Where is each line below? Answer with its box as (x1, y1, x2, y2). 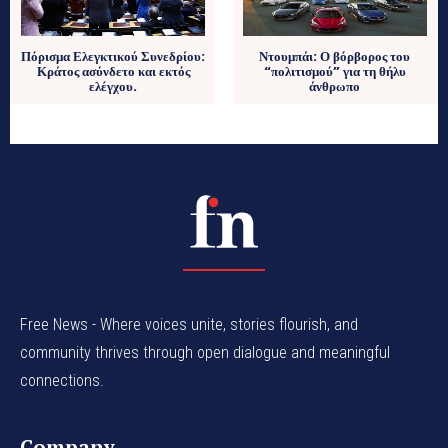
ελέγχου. (89, 77, 138, 97)
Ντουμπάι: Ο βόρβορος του (259, 47, 411, 67)
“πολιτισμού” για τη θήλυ (263, 62, 406, 82)
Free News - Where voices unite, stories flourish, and (20, 314, 358, 334)
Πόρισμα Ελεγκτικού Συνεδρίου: (21, 47, 206, 67)
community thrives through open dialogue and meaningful (20, 342, 390, 362)
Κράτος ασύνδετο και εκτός (36, 62, 190, 82)
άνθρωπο (309, 77, 361, 97)
